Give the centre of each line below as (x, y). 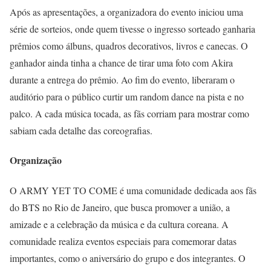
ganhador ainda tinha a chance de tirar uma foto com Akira (121, 62)
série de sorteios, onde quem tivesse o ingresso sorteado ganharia (132, 28)
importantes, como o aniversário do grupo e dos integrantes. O (128, 258)
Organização (36, 160)
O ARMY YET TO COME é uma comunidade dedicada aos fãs (133, 190)
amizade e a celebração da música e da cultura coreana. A (119, 224)
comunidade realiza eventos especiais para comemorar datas (123, 241)
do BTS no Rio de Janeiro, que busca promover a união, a (120, 207)
